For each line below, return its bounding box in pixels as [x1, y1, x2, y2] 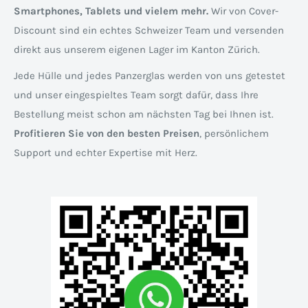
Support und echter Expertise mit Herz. [14, 146, 197, 159]
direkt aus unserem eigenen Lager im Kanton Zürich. [14, 43, 260, 56]
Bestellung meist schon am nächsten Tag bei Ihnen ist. [14, 108, 274, 121]
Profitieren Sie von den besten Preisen [14, 127, 199, 140]
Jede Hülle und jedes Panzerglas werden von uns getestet [14, 69, 285, 82]
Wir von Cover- [208, 4, 278, 17]
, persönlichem [199, 127, 269, 140]
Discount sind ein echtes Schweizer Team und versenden [14, 23, 284, 36]
